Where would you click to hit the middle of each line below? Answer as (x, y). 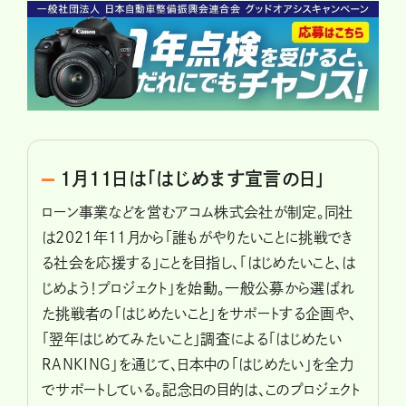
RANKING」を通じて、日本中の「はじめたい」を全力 (198, 365)
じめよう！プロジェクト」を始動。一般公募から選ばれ (198, 289)
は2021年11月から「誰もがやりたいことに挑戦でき (198, 238)
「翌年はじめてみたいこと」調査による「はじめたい (192, 339)
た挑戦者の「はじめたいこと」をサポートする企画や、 (199, 314)
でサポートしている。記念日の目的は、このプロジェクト (201, 390)
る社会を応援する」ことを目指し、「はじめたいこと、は (199, 263)
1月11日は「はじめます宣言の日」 (193, 179)
